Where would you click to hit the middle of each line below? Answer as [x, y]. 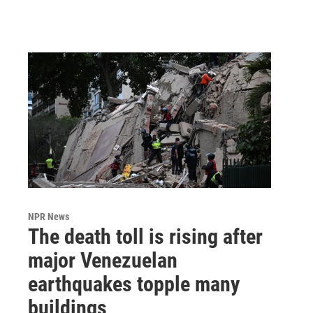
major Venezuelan [103, 260]
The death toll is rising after [145, 236]
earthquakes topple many [134, 284]
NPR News [49, 216]
